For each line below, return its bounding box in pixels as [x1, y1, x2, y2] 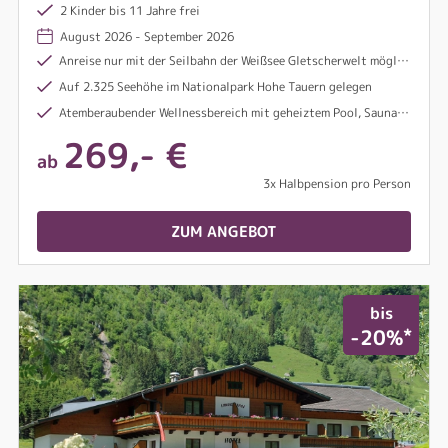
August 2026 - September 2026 [60, 28, 234, 45]
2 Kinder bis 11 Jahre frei [57, 2, 200, 19]
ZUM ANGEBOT [171, 221, 277, 242]
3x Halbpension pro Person [263, 175, 411, 192]
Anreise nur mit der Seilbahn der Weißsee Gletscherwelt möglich [56, 52, 397, 69]
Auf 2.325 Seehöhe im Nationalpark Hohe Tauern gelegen [56, 78, 372, 95]
